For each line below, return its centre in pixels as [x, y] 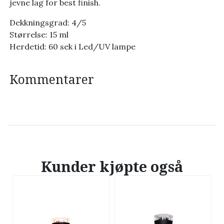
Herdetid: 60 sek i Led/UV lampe [72, 46]
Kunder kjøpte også [112, 167]
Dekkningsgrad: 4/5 [48, 22]
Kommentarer [52, 79]
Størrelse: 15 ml [39, 34]
